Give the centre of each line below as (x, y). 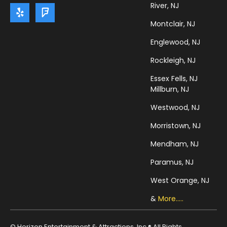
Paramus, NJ (172, 162)
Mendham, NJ (175, 144)
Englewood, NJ (176, 42)
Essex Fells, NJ (174, 79)
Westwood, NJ (175, 108)
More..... (171, 199)
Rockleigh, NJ (173, 61)
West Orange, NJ (180, 181)
